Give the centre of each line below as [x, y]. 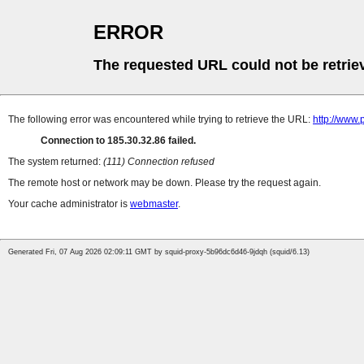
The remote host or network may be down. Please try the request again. [165, 183]
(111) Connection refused [159, 162]
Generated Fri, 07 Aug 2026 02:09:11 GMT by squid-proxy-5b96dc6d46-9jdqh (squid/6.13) [159, 252]
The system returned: [56, 162]
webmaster [154, 204]
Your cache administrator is [69, 204]
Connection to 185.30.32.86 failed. [118, 141]
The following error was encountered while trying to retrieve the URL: [160, 120]
